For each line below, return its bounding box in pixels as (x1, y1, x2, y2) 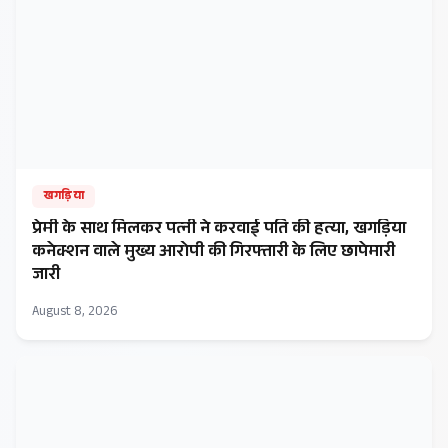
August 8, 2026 (32, 302, 118, 325)
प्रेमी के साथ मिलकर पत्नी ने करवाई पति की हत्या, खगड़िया (32, 215, 406, 245)
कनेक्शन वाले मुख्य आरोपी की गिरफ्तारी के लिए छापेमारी (32, 238, 395, 268)
